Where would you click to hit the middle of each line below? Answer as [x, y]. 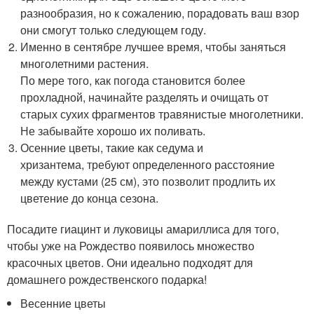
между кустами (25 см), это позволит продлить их [148, 181]
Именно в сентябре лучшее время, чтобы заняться [153, 47]
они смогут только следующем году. [114, 30]
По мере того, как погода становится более [133, 80]
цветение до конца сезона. [90, 198]
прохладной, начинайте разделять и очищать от [145, 97]
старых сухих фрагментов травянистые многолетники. [162, 114]
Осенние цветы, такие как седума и [112, 148]
